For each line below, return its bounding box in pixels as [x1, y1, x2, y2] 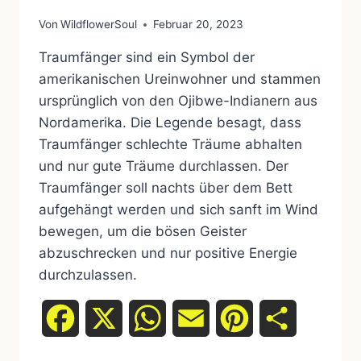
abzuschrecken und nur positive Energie [39, 245, 297, 262]
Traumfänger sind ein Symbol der [39, 49, 255, 66]
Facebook [79, 310, 139, 327]
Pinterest [253, 310, 307, 327]
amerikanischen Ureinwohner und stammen [39, 71, 321, 88]
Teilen [297, 310, 332, 327]
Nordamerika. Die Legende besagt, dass [39, 114, 301, 131]
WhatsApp [166, 310, 229, 327]
